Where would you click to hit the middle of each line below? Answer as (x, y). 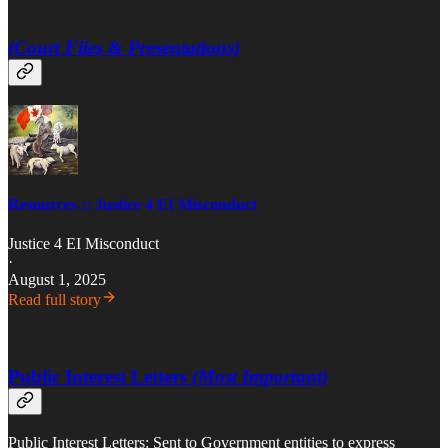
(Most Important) (260, 376)
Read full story (54, 300)
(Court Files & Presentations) (124, 47)
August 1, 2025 (57, 280)
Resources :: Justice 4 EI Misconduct (132, 204)
